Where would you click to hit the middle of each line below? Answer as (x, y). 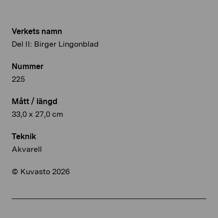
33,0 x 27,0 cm (37, 114)
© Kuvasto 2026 (41, 171)
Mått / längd (35, 101)
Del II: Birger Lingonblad (55, 44)
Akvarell (27, 149)
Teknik (24, 136)
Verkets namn (37, 31)
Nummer (27, 66)
